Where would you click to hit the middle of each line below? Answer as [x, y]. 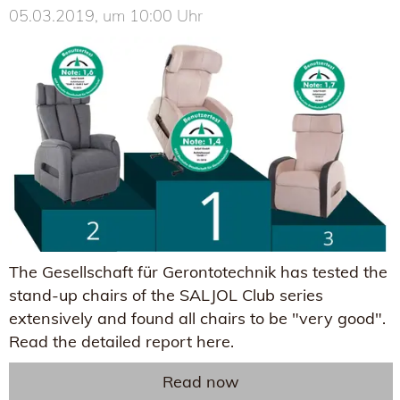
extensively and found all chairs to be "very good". [197, 319]
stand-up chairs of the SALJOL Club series [166, 296]
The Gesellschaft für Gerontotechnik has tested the [198, 272]
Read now [201, 382]
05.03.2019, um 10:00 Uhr [106, 15]
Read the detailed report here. [121, 342]
